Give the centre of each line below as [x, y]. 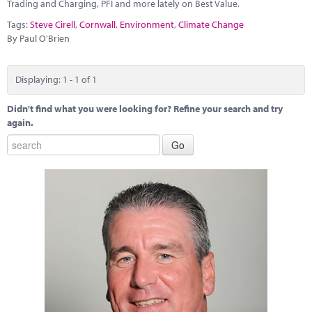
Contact [41, 61]
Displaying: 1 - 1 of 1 [56, 79]
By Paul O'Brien [38, 38]
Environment [147, 24]
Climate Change [211, 24]
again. [20, 123]
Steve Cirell [53, 24]
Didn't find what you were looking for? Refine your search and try [145, 109]
